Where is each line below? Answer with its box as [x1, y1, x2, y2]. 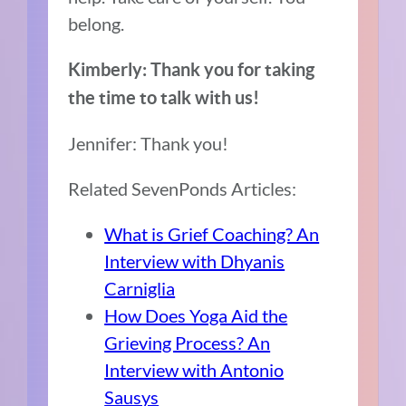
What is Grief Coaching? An [104, 223, 320, 246]
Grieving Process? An [104, 332, 271, 354]
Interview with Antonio [104, 359, 285, 382]
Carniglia [104, 277, 176, 300]
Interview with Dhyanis [104, 250, 285, 273]
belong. [68, 13, 125, 35]
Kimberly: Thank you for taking [68, 59, 315, 81]
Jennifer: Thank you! [68, 132, 229, 155]
